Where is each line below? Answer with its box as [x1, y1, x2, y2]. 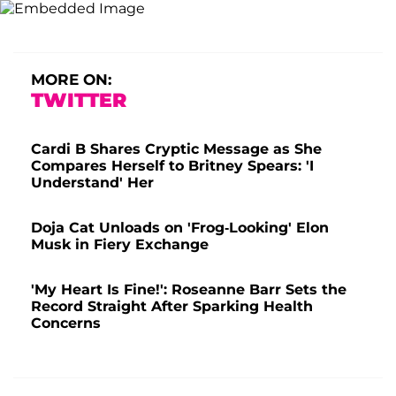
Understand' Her [31, 173, 154, 191]
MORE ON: [31, 70, 111, 88]
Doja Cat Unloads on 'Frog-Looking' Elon [31, 218, 329, 236]
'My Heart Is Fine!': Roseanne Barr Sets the [31, 280, 346, 298]
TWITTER [31, 88, 126, 112]
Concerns [31, 314, 101, 331]
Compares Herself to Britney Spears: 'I [31, 156, 314, 174]
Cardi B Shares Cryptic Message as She [31, 140, 322, 157]
